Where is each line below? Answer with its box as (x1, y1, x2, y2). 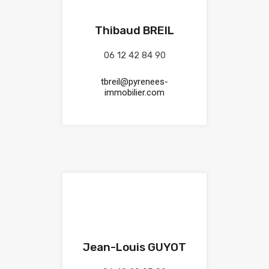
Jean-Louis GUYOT (83, 240, 186, 254)
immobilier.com (104, 87, 165, 98)
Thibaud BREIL (95, 23, 174, 37)
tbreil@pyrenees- (101, 76, 168, 87)
